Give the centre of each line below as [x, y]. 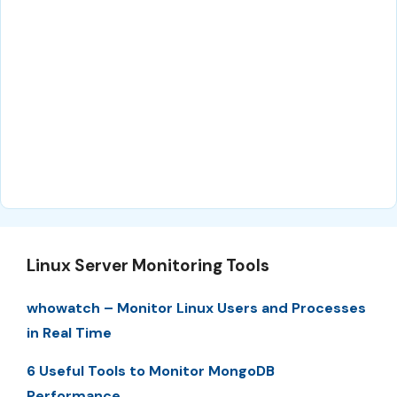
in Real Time [69, 333]
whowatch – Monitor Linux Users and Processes [196, 308]
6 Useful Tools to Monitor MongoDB [151, 370]
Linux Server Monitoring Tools [148, 266]
